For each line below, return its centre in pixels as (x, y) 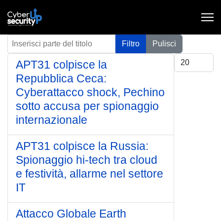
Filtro (131, 44)
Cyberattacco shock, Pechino (90, 92)
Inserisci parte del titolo (47, 40)
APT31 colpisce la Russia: (82, 146)
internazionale (52, 120)
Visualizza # (195, 58)
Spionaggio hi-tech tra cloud (87, 160)
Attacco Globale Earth (71, 214)
